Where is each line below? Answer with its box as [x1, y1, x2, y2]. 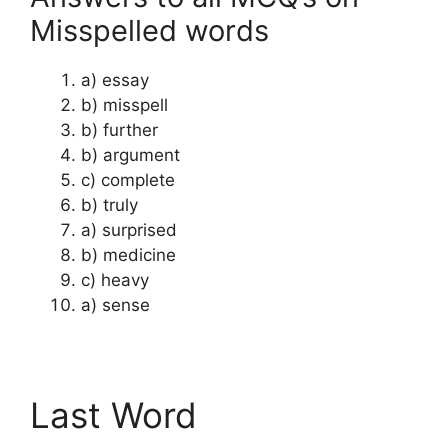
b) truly [81, 194, 138, 215]
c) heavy [81, 269, 149, 290]
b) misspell [81, 94, 168, 115]
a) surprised [81, 219, 177, 240]
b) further [81, 119, 158, 140]
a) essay [81, 69, 149, 90]
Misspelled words [30, 12, 269, 48]
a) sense [81, 294, 150, 315]
